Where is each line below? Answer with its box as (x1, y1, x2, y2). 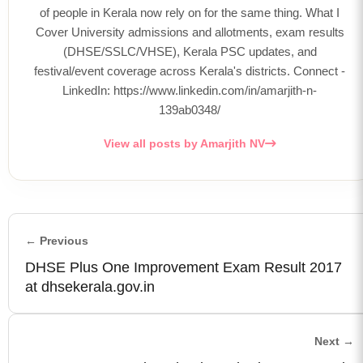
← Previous (25, 233, 88, 247)
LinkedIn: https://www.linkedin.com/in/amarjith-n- (62, 83, 317, 97)
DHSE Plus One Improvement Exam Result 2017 (25, 258, 342, 275)
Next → (314, 334, 354, 348)
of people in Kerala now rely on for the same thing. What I (40, 5, 340, 19)
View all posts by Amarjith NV (103, 137, 265, 150)
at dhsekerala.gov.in (25, 278, 155, 295)
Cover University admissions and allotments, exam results (35, 24, 344, 39)
